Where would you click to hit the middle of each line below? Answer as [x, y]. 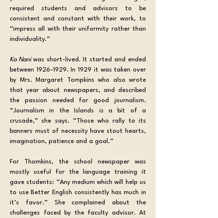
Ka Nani [21, 59]
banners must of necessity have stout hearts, [78, 131]
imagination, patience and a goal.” [62, 141]
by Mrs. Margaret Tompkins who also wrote [78, 80]
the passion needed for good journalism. [78, 100]
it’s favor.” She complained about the [78, 202]
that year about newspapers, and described [78, 90]
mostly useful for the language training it [78, 172]
